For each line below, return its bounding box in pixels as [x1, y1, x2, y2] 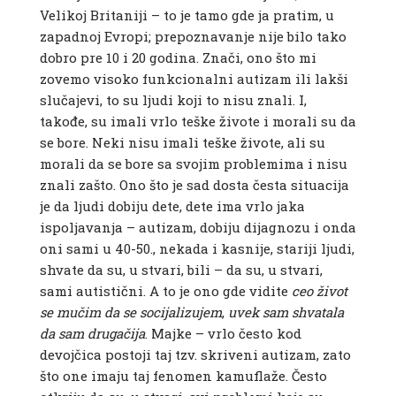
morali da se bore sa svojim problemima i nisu [39, 155, 347, 173]
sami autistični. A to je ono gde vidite [39, 282, 292, 301]
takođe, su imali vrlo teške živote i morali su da [39, 112, 356, 131]
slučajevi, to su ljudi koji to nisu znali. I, [39, 91, 307, 110]
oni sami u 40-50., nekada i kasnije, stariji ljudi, [39, 240, 354, 258]
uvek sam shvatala [227, 303, 344, 322]
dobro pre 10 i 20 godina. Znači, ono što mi [39, 49, 316, 67]
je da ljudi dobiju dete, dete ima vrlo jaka [39, 197, 305, 216]
